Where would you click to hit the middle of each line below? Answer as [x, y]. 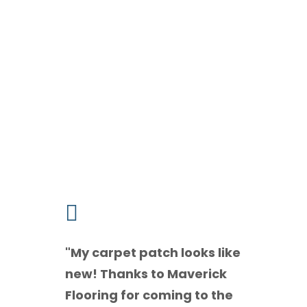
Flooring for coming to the [149, 295]
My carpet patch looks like [155, 253]
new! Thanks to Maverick [146, 274]
